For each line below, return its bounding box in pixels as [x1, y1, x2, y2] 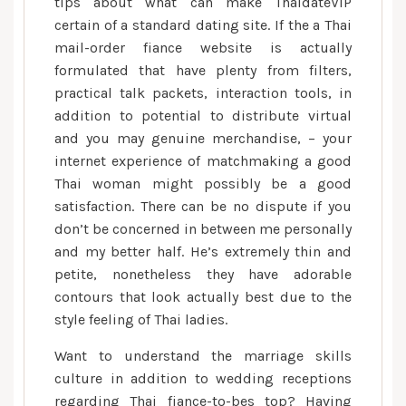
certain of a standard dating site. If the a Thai [54, 16, 352, 34]
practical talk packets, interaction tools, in [54, 84, 352, 101]
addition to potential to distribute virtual [54, 107, 352, 124]
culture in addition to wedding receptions [54, 370, 352, 387]
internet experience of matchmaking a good [54, 152, 352, 169]
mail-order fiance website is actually [54, 39, 352, 56]
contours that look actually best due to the [54, 288, 352, 305]
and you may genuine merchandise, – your [54, 130, 352, 147]
